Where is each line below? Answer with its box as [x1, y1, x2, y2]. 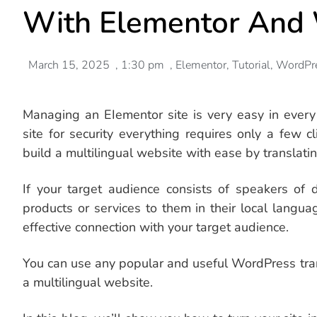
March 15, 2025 [28, 57, 110, 74]
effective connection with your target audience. [23, 219, 289, 236]
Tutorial [232, 57, 270, 74]
